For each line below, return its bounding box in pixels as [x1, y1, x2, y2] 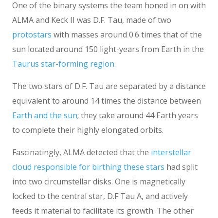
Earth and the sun [12, 110, 77, 121]
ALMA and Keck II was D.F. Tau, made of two [12, 15, 171, 26]
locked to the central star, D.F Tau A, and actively [12, 191, 188, 202]
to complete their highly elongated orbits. [12, 125, 163, 136]
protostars [12, 29, 52, 40]
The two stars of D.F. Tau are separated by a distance [12, 81, 206, 92]
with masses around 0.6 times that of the [52, 29, 202, 40]
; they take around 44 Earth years [77, 110, 198, 121]
